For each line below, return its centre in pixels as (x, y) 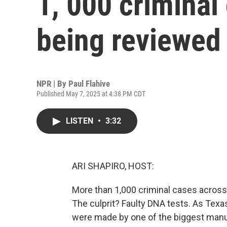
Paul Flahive (89, 84)
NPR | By (52, 84)
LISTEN (81, 121)
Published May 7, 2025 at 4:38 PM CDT (91, 94)
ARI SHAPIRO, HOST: (113, 166)
